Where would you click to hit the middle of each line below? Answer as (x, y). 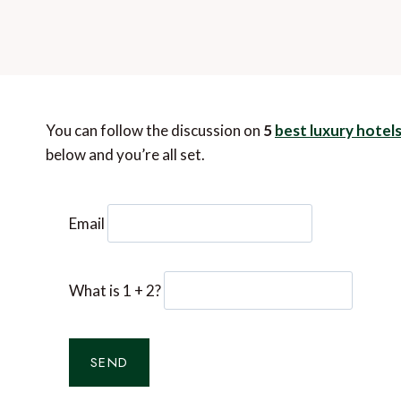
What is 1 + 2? (115, 290)
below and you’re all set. (125, 154)
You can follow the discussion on (154, 130)
